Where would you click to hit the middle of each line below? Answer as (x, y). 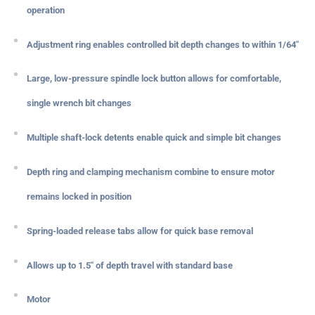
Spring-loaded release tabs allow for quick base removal (140, 231)
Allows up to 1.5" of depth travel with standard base (130, 265)
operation (46, 10)
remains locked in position (79, 197)
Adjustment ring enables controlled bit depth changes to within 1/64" (163, 44)
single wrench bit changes (79, 103)
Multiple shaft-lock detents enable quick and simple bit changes (154, 138)
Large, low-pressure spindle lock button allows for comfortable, (154, 79)
